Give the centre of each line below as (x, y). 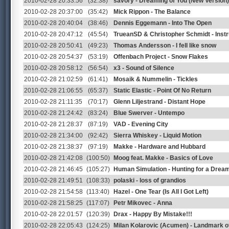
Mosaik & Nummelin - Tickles (156, 79)
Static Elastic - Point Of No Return (162, 90)
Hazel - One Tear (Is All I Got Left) (161, 192)
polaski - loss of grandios (150, 180)
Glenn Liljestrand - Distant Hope (159, 102)
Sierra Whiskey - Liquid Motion (157, 135)
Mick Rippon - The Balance (152, 12)
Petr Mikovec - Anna (143, 203)
